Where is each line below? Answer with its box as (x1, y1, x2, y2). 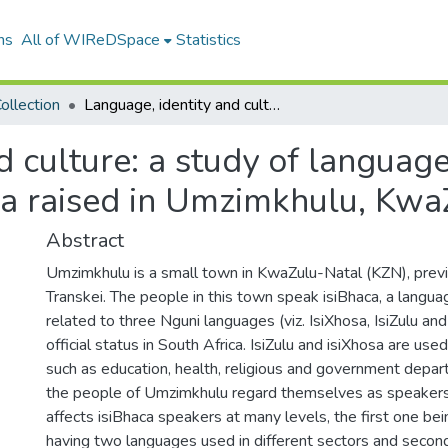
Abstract (46, 227, 124, 254)
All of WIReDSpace (20, 29, 160, 51)
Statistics (175, 29, 241, 51)
